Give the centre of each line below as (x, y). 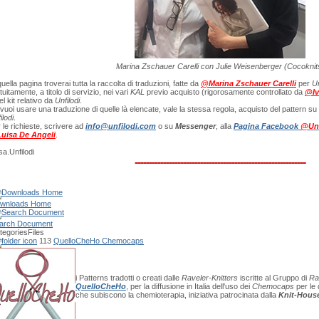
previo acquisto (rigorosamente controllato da (225, 92)
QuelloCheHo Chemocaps (99, 241)
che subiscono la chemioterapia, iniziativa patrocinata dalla (176, 295)
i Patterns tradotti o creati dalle (129, 278)
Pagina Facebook (267, 126)
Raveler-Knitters (210, 278)
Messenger (195, 126)
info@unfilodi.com (121, 126)
